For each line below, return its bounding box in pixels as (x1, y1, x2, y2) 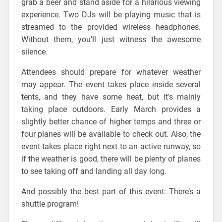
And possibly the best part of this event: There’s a (21, 186, 201, 196)
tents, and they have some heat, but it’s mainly (21, 92, 201, 102)
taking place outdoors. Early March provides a (21, 104, 201, 114)
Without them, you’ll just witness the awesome (21, 34, 201, 44)
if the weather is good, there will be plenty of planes (21, 154, 201, 164)
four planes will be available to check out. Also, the (21, 129, 201, 139)
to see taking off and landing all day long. (21, 166, 166, 176)
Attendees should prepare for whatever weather (21, 67, 201, 77)
